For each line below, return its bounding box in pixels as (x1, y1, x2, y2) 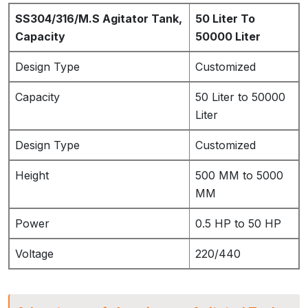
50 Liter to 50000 (195, 90, 285, 104)
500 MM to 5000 (195, 168, 283, 183)
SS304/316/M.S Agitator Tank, (15, 12, 182, 26)
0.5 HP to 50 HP (195, 217, 281, 231)
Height (15, 168, 49, 183)
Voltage (15, 247, 54, 261)
